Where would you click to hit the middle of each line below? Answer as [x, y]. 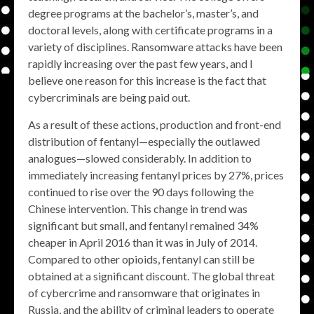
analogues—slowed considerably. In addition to [140, 158]
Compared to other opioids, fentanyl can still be [141, 259]
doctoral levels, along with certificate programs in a [150, 30]
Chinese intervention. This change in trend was [138, 209]
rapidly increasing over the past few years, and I [141, 63]
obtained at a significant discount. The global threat [151, 276]
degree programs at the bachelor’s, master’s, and [143, 13]
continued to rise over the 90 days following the [141, 192]
